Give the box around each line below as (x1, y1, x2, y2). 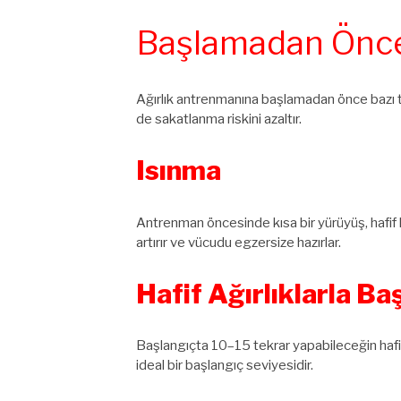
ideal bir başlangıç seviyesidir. (136, 357, 313, 374)
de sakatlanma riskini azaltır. (136, 110, 302, 127)
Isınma (136, 155, 221, 187)
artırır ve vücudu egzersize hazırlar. (136, 234, 341, 251)
